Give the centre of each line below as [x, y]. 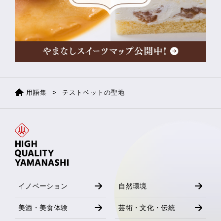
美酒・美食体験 [43, 207]
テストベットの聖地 [94, 92]
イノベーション [43, 186]
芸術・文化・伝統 [147, 207]
